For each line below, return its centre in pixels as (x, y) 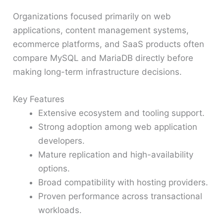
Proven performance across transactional (120, 196)
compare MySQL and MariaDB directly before (103, 58)
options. (54, 169)
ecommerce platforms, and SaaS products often (109, 44)
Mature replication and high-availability (116, 155)
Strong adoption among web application (118, 127)
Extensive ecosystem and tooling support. (122, 113)
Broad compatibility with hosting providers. (123, 183)
